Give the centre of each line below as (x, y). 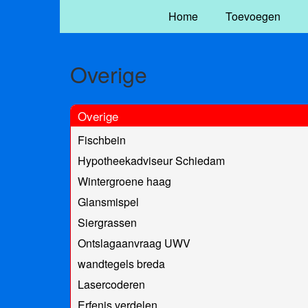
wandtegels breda (121, 263)
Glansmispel (108, 201)
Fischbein (102, 140)
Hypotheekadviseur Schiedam (151, 160)
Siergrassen (107, 222)
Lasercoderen (111, 284)
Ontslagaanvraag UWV (134, 243)
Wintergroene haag (124, 181)
